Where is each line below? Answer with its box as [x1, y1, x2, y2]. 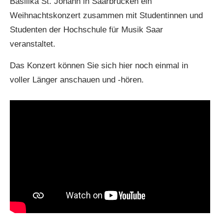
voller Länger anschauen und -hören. [10, 75, 144, 85]
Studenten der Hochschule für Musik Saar [10, 25, 163, 35]
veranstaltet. [10, 39, 55, 49]
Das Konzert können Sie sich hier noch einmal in [10, 61, 188, 71]
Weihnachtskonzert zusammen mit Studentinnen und [10, 11, 203, 21]
